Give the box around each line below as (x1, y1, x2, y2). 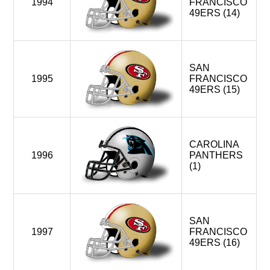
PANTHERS (189, 150, 243, 160)
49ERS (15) (189, 84, 240, 95)
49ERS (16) (189, 237, 240, 248)
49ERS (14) (189, 8, 240, 18)
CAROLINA (189, 139, 239, 149)
